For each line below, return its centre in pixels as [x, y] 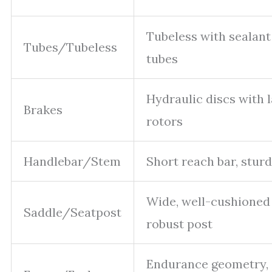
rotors [165, 121]
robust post [179, 223]
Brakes [43, 109]
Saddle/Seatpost [73, 212]
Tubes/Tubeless [70, 47]
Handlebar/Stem [72, 161]
